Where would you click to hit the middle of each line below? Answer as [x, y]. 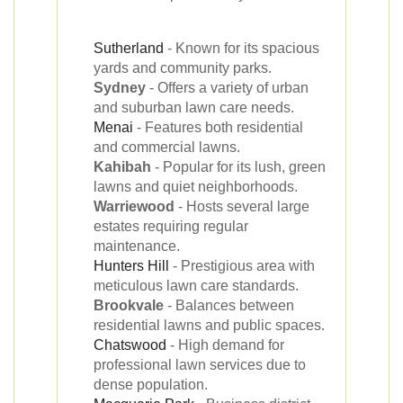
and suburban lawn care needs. [194, 107]
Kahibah [122, 167]
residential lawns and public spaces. [209, 325]
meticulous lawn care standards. [196, 286]
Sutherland [129, 48]
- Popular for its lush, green [238, 167]
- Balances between [229, 305]
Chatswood [130, 345]
